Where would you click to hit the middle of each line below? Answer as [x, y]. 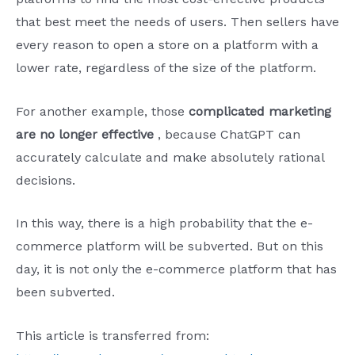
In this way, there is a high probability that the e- [164, 223]
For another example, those [102, 111]
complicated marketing [260, 111]
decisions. [46, 180]
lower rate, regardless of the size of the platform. [166, 67]
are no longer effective [85, 134]
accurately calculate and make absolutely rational [170, 157]
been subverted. [65, 292]
